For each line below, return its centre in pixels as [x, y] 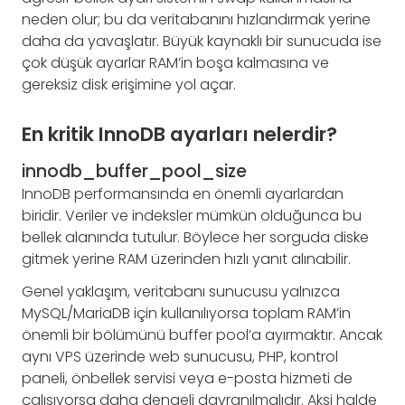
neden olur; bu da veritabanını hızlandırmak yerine [196, 19]
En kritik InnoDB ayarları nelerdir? [179, 134]
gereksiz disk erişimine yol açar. [129, 84]
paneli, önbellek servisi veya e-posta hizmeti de [187, 378]
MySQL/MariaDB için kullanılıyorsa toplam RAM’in [186, 313]
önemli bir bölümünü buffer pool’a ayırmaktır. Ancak [202, 334]
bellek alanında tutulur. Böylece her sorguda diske [195, 237]
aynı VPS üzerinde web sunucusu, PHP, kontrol [180, 356]
